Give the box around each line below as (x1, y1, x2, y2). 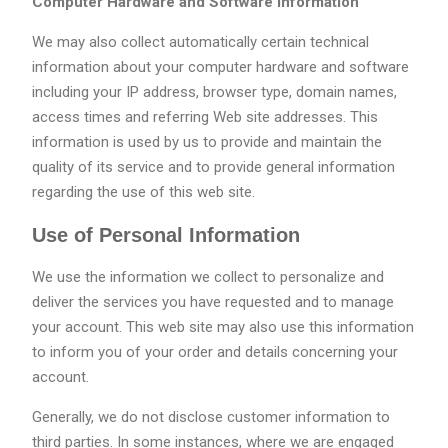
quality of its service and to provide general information (31, 158, 395, 177)
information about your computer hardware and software (31, 58, 409, 77)
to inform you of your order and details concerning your (31, 343, 398, 362)
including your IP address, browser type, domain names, (31, 83, 397, 102)
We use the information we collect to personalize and (31, 268, 384, 287)
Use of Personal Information (31, 224, 300, 247)
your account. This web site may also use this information (31, 318, 414, 337)
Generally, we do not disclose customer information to (31, 408, 390, 427)
